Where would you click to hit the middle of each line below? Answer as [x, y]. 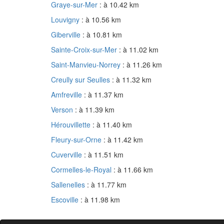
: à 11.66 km [133, 170]
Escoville [66, 200]
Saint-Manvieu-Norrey [87, 65]
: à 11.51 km [104, 155]
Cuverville [67, 155]
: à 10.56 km [101, 20]
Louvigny [66, 20]
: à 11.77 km [107, 185]
